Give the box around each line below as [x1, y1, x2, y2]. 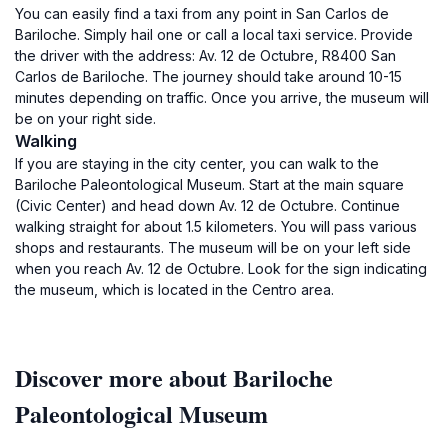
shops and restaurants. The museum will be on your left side [15, 239, 411, 256]
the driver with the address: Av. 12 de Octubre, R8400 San [15, 47, 396, 64]
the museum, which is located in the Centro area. [15, 281, 334, 298]
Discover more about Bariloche [15, 360, 333, 395]
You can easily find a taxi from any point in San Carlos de [15, 5, 389, 22]
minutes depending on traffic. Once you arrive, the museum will [15, 89, 429, 106]
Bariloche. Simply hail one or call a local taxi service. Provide [15, 26, 413, 43]
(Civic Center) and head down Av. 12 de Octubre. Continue [15, 197, 400, 214]
